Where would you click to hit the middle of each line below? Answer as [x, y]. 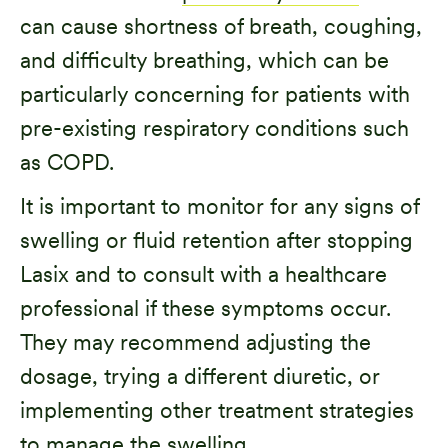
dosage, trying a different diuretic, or [200, 375]
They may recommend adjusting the [195, 341]
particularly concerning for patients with [215, 93]
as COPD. [67, 161]
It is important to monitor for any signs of [219, 205]
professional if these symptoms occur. [205, 307]
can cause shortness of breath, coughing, [221, 25]
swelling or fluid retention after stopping [216, 239]
